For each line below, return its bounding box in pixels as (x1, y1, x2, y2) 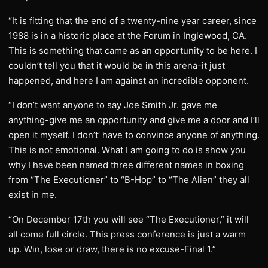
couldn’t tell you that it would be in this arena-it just (8, 60, 225, 71)
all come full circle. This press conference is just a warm (8, 229, 246, 240)
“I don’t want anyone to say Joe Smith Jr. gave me (8, 99, 217, 111)
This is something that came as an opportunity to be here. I (8, 45, 257, 56)
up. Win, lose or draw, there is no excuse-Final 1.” (8, 243, 216, 255)
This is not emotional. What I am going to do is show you (8, 144, 246, 156)
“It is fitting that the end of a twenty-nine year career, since (8, 15, 257, 26)
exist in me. (8, 189, 57, 200)
